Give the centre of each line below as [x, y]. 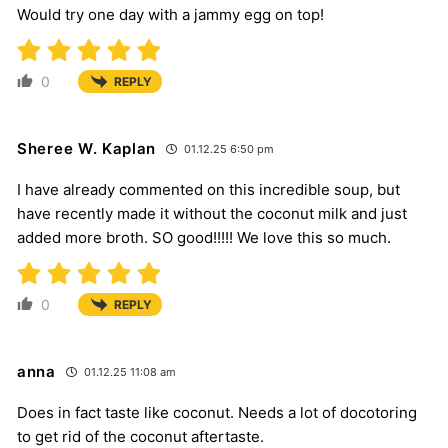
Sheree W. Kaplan [87, 148]
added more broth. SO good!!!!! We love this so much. [204, 237]
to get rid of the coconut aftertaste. [140, 436]
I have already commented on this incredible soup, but [208, 189]
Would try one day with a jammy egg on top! [170, 14]
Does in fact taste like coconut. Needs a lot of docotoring [217, 412]
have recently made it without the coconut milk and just [212, 213]
